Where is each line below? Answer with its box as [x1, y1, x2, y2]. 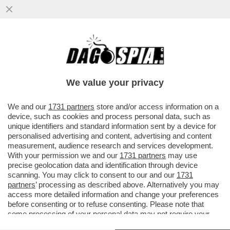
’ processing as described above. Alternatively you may [35, 180, 219, 189]
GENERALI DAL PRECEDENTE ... [5, 67, 165, 79]
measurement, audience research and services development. [8, 141, 213, 150]
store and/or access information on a [94, 102, 219, 111]
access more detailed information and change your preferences [8, 190, 219, 199]
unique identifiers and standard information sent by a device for [8, 122, 216, 130]
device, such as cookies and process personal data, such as [8, 112, 210, 121]
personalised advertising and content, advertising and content [8, 131, 212, 140]
